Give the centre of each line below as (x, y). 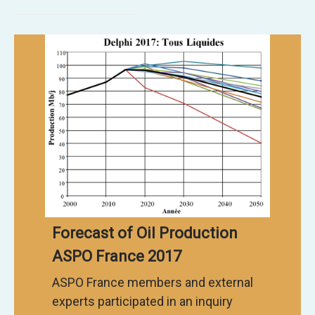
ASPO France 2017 (117, 257)
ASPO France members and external (153, 283)
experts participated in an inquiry (142, 302)
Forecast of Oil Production (145, 233)
